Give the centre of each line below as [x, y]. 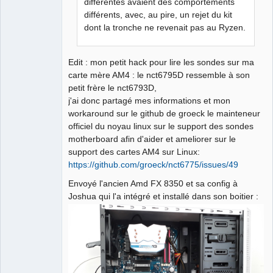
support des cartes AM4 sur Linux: [134, 151]
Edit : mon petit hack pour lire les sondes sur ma [161, 62]
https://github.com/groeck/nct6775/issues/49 [153, 164]
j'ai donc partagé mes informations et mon [149, 100]
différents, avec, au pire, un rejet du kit [158, 14]
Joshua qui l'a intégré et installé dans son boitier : [163, 196]
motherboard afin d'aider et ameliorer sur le [152, 139]
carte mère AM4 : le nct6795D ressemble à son [159, 75]
